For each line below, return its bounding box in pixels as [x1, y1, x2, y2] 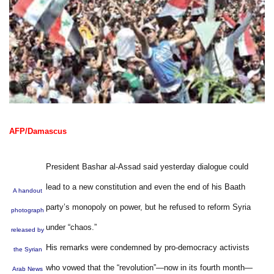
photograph [11, 206, 44, 213]
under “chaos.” [46, 222, 97, 232]
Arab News [12, 265, 43, 272]
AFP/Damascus [9, 126, 67, 136]
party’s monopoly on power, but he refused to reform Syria [46, 202, 251, 212]
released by [11, 226, 44, 233]
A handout [13, 187, 42, 194]
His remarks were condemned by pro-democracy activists [46, 242, 250, 252]
